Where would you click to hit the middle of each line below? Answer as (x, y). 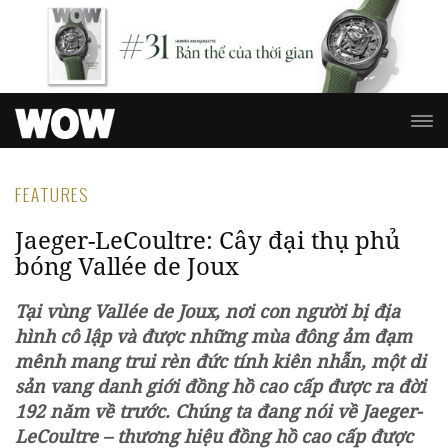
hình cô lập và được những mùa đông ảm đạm (213, 336)
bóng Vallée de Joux (127, 266)
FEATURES (53, 195)
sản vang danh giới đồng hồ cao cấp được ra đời (220, 386)
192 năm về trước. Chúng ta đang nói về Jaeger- (218, 411)
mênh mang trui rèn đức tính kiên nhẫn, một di (220, 361)
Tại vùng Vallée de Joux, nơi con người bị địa (207, 311)
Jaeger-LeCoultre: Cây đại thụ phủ (207, 240)
